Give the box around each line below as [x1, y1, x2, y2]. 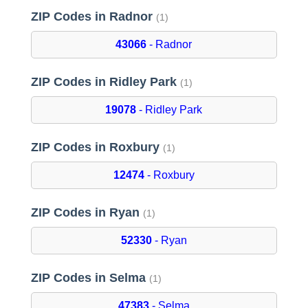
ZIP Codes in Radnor [30, 10, 156, 24]
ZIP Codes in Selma [30, 271, 149, 285]
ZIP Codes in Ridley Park [30, 75, 180, 89]
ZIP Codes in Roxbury [30, 140, 163, 155]
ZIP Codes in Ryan [30, 206, 143, 220]
